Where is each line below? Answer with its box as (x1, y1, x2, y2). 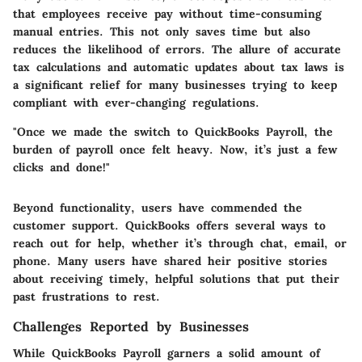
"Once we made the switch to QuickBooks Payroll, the (13, 124, 333, 140)
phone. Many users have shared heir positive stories (13, 254, 327, 269)
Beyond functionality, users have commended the (13, 200, 302, 216)
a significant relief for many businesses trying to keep (13, 78, 337, 93)
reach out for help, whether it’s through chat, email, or (13, 236, 347, 251)
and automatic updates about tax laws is (101, 60, 344, 75)
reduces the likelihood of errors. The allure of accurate (13, 42, 341, 57)
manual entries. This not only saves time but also (13, 24, 310, 40)
